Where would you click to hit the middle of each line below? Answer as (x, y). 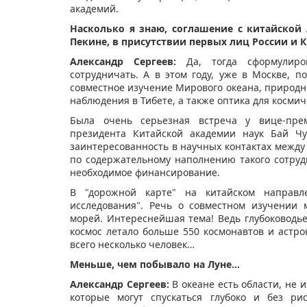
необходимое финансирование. (145, 173)
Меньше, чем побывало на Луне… (155, 265)
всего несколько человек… (132, 245)
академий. (94, 9)
